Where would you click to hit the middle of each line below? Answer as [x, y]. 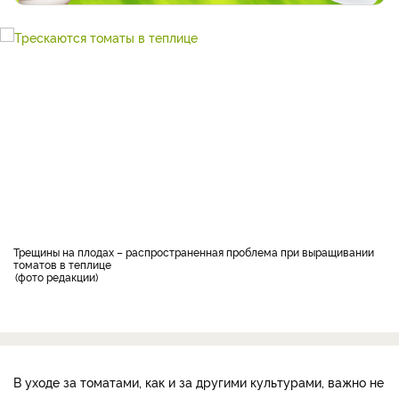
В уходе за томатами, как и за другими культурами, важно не [199, 381]
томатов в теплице [64, 264]
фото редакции [57, 276]
